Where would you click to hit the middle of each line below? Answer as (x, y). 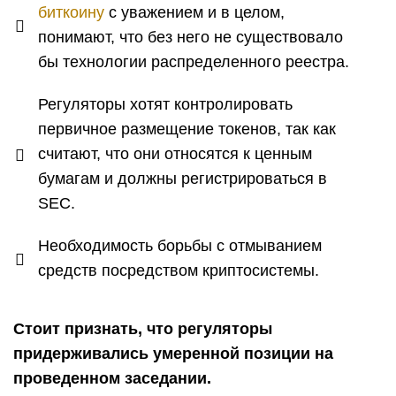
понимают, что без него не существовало (190, 37)
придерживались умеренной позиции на (173, 354)
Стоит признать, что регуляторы (143, 329)
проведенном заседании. (112, 378)
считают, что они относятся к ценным (175, 154)
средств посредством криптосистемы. (179, 270)
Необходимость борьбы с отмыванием (180, 246)
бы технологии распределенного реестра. (194, 62)
